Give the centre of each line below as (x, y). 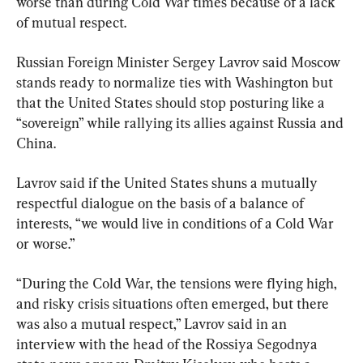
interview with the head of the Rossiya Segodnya (169, 344)
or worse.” (46, 243)
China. (36, 143)
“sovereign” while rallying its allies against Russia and (181, 122)
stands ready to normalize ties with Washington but (176, 82)
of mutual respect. (71, 22)
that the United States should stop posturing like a (172, 102)
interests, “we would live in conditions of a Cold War (177, 223)
